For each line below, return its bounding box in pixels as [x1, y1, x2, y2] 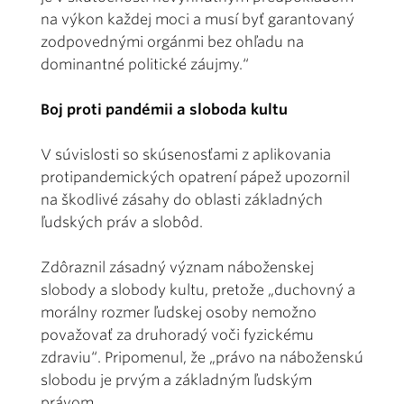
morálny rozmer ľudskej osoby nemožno [41, 303, 317, 321]
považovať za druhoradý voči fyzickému [41, 326, 314, 344]
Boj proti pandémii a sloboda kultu [41, 100, 288, 118]
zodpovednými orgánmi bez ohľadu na [41, 32, 304, 50]
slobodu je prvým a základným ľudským [41, 371, 312, 389]
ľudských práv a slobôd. [41, 213, 203, 231]
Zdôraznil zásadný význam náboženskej [41, 258, 314, 276]
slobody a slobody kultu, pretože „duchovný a [41, 280, 355, 298]
